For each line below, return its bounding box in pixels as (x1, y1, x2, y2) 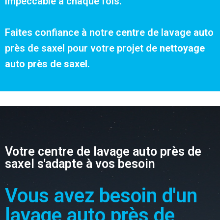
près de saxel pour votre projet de (5, 42, 157, 54)
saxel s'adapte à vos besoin (5, 157, 155, 171)
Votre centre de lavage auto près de (5, 144, 201, 159)
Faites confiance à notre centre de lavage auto (5, 27, 214, 38)
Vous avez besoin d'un (5, 184, 197, 207)
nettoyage (157, 42, 205, 54)
